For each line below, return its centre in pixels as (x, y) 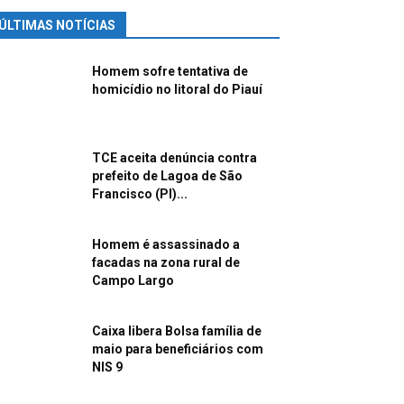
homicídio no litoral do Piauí (177, 90)
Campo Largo (133, 281)
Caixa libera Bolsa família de (177, 331)
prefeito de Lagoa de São (167, 176)
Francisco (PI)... (140, 194)
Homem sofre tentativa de (170, 72)
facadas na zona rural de (166, 263)
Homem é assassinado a (166, 245)
